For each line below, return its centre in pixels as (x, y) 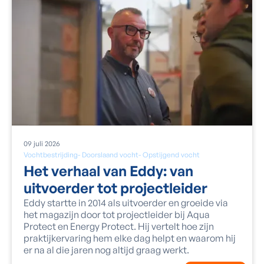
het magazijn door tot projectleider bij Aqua (117, 215)
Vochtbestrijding (51, 155)
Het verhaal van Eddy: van (108, 171)
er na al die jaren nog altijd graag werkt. (106, 250)
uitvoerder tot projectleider (115, 188)
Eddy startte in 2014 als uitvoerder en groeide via (126, 203)
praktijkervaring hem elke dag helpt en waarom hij (130, 238)
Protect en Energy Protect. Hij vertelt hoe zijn (119, 227)
